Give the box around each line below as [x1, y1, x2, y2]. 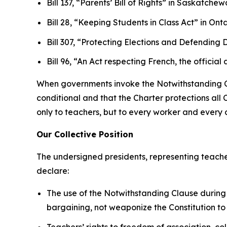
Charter [133, 93, 163, 103]
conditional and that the [36, 93, 133, 103]
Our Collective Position [36, 129, 136, 140]
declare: [36, 166, 71, 176]
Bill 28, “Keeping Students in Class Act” [47, 17, 198, 27]
